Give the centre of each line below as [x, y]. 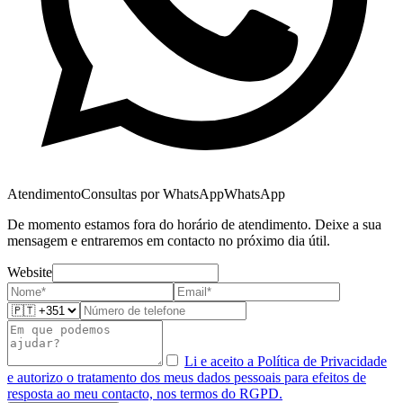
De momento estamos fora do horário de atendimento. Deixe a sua [194, 224]
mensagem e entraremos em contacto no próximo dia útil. [169, 240]
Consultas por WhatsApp [152, 193]
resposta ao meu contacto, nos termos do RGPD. [145, 393]
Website [30, 272]
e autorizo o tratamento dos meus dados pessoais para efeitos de [187, 377]
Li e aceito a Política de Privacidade [286, 361]
